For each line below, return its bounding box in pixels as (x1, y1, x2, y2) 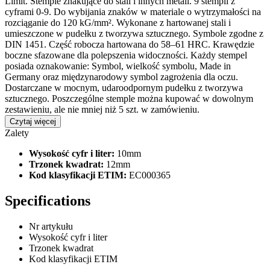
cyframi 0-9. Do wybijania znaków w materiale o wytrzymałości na (5, 6, 261, 17)
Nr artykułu (29, 221, 73, 231)
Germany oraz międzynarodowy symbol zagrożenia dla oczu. (5, 71, 238, 82)
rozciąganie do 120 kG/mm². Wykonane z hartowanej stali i (5, 17, 231, 28)
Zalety (5, 127, 29, 138)
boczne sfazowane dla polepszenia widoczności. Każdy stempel (5, 49, 247, 60)
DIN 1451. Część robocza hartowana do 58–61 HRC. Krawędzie (5, 39, 254, 49)
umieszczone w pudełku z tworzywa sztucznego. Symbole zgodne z (5, 28, 263, 39)
